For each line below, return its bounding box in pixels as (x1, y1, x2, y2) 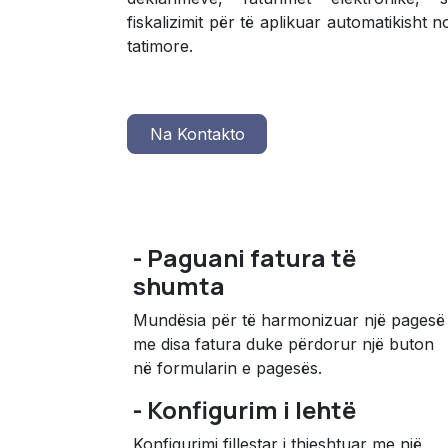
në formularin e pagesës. (133, 358, 322, 378)
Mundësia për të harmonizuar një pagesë (133, 310, 445, 330)
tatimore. (127, 36, 193, 56)
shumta (133, 269, 225, 302)
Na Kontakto (149, 124, 245, 145)
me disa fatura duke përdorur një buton (133, 334, 434, 354)
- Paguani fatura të (133, 241, 356, 274)
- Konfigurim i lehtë (133, 393, 356, 426)
